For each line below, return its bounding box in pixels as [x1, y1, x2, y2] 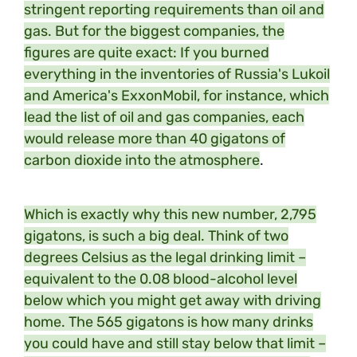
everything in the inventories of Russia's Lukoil [24, 65, 330, 83]
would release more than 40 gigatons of [24, 129, 285, 147]
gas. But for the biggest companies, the [24, 22, 284, 40]
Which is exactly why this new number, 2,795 [24, 206, 316, 224]
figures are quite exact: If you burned [24, 43, 269, 61]
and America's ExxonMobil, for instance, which [24, 86, 329, 104]
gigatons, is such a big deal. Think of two [24, 227, 288, 245]
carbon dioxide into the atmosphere [24, 151, 260, 169]
